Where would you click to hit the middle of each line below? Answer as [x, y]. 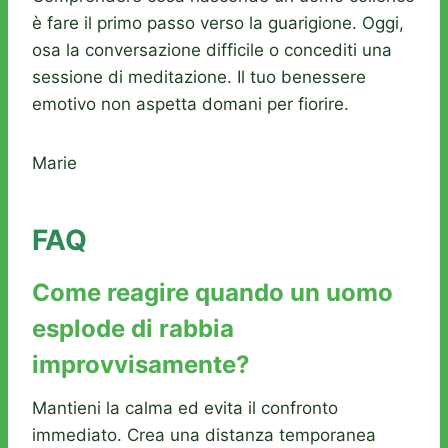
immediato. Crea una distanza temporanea [204, 435]
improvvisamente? [141, 365]
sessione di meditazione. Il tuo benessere [199, 77]
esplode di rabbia [133, 329]
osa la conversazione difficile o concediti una [212, 50]
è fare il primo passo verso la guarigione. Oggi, [218, 23]
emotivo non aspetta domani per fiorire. [190, 104]
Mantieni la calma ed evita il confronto [185, 408]
